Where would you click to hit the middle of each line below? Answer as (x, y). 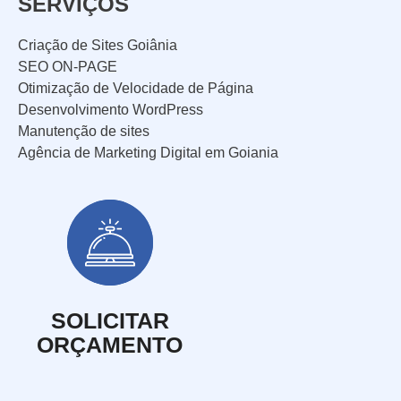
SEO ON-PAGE (68, 67)
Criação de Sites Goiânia (98, 46)
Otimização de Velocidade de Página (136, 89)
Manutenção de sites (84, 132)
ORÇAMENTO (110, 345)
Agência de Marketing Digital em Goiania (148, 153)
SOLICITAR (110, 321)
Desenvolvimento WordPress (111, 110)
